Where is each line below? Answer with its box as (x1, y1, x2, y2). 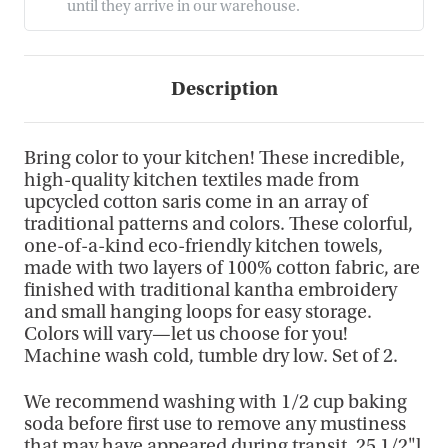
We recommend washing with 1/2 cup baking (24, 391, 407, 414)
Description (170, 77, 278, 101)
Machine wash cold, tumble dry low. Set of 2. (24, 345, 398, 368)
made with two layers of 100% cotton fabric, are (24, 257, 420, 280)
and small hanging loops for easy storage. (24, 301, 372, 324)
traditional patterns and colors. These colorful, (24, 213, 413, 236)
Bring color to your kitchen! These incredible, (24, 147, 405, 170)
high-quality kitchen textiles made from (24, 169, 359, 192)
